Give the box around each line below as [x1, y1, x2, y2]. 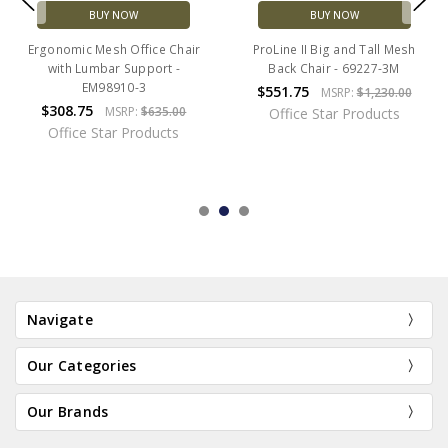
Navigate [26, 309, 93, 329]
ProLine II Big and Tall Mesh [252, 41, 416, 59]
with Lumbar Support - [47, 60, 181, 78]
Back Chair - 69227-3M [268, 60, 400, 78]
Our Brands [26, 401, 109, 421]
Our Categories [26, 355, 137, 375]
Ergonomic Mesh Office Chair [27, 41, 201, 59]
